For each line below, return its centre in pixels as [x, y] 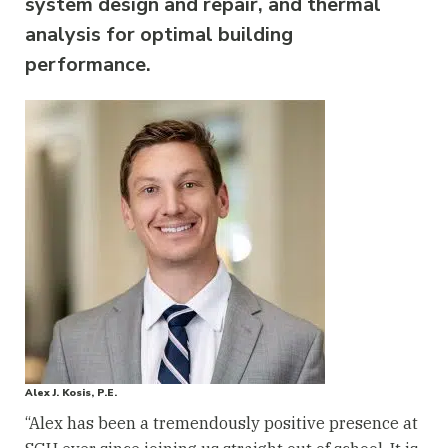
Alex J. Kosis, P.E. [71, 393]
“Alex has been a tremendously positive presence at [221, 423]
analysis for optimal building [159, 34]
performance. [88, 64]
